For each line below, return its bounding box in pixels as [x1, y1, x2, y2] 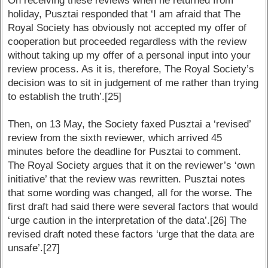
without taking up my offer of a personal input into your [8, 50, 251, 62]
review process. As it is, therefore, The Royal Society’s [8, 63, 255, 75]
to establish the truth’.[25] [8, 91, 122, 103]
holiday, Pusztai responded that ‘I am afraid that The [8, 8, 241, 20]
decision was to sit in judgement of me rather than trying [8, 77, 259, 89]
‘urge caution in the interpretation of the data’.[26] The [8, 215, 247, 227]
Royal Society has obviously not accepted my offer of [8, 22, 247, 34]
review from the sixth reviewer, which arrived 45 [8, 132, 223, 144]
